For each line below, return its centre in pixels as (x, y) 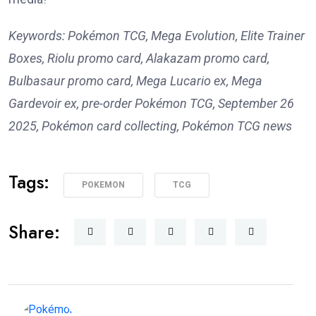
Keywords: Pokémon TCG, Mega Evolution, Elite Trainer (157, 36)
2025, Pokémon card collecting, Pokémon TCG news (150, 126)
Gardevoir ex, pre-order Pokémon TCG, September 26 (151, 104)
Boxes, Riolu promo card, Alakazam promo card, (139, 59)
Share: (34, 232)
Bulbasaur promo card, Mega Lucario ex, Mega (135, 81)
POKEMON (103, 185)
